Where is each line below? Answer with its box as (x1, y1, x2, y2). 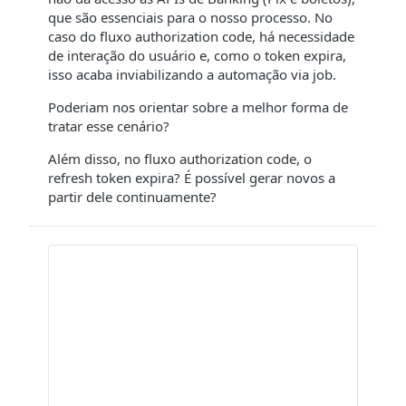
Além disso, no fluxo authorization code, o (48, 150, 312, 168)
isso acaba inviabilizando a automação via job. (48, 65, 336, 83)
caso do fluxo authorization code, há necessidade (48, 27, 354, 45)
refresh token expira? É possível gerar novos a (48, 169, 335, 187)
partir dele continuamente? (48, 188, 217, 206)
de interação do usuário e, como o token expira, (48, 46, 346, 64)
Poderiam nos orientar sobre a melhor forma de (48, 98, 348, 116)
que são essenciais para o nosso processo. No (48, 8, 333, 26)
